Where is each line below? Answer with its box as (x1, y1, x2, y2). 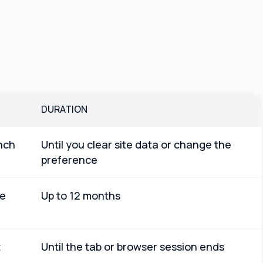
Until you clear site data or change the (41, 137, 231, 152)
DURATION (41, 103, 87, 116)
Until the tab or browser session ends (41, 240, 224, 254)
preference (41, 153, 97, 167)
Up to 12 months (41, 188, 120, 203)
